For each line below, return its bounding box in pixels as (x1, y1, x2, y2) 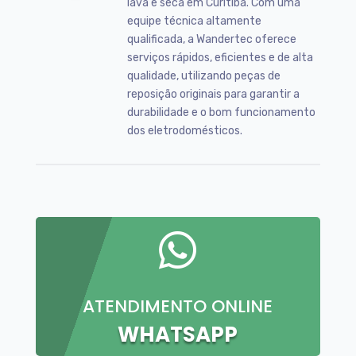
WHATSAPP (118, 319, 238, 349)
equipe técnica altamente (126, 14, 261, 28)
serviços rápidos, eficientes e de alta (126, 50, 313, 64)
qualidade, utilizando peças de (126, 68, 281, 83)
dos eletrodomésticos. (126, 123, 242, 137)
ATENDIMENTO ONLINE (83, 293, 273, 319)
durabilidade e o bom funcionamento (126, 105, 315, 119)
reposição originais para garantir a (126, 87, 300, 101)
